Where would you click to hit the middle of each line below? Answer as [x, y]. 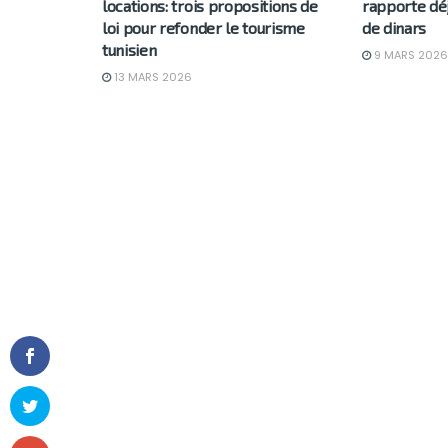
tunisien [129, 49]
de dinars [394, 27]
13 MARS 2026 [151, 76]
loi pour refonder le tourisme [203, 27]
